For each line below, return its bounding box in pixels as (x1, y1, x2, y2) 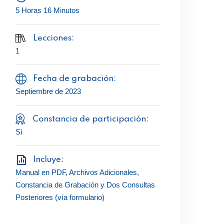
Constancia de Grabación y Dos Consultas (15, 180, 155, 189)
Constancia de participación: (32, 115, 148, 123)
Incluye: (33, 155, 63, 164)
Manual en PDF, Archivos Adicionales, (15, 168, 139, 176)
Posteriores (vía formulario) (15, 193, 104, 201)
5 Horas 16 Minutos (15, 6, 79, 14)
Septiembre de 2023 (15, 87, 81, 95)
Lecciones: (32, 34, 74, 42)
